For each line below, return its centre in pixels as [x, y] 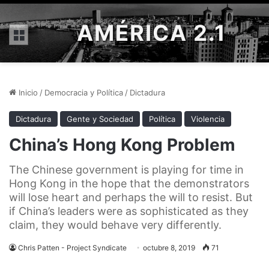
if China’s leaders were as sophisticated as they [129, 211]
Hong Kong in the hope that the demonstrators [129, 183]
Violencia [208, 119]
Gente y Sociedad [100, 119]
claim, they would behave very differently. [115, 225]
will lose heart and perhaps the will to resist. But [131, 197]
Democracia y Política [84, 92]
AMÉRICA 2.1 [152, 33]
